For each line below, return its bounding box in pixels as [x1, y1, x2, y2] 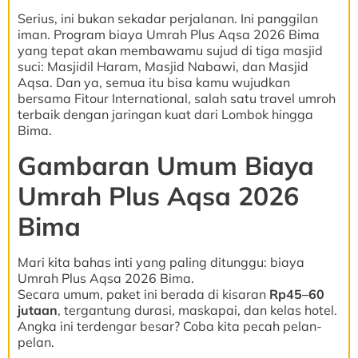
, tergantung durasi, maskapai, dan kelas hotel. [58, 301, 337, 318]
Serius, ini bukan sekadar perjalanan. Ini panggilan [18, 10, 318, 27]
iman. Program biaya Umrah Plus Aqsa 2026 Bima [18, 26, 320, 43]
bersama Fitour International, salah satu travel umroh [18, 90, 336, 107]
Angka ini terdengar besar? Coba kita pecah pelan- [18, 317, 322, 334]
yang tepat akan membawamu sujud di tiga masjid [18, 42, 323, 59]
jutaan [18, 301, 58, 318]
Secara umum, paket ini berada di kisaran [18, 285, 269, 302]
